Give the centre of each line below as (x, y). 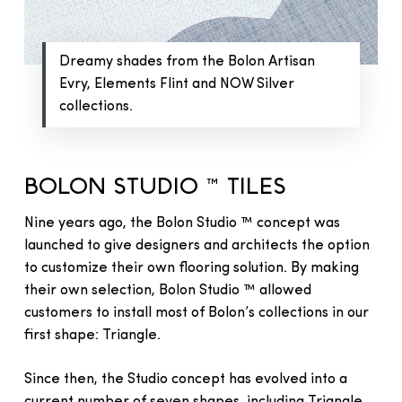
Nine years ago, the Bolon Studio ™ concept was (182, 223)
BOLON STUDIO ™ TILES (155, 186)
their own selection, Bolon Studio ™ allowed (167, 290)
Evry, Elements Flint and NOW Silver (176, 84)
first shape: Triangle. (92, 335)
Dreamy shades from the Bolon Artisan (187, 61)
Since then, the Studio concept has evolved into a (185, 379)
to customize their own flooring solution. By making (191, 268)
